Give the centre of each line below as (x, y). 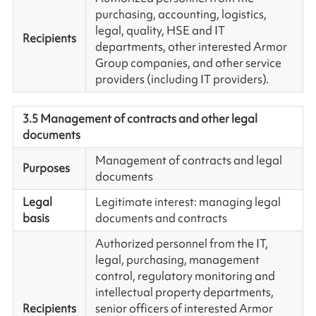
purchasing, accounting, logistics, (181, 14)
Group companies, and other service (188, 62)
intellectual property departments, (184, 292)
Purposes (46, 168)
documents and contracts (161, 218)
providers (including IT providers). (182, 79)
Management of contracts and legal (188, 160)
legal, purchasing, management (177, 259)
